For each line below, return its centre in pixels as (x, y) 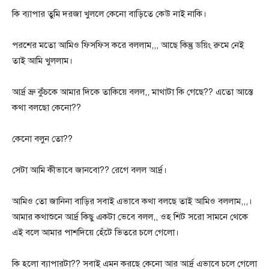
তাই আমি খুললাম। (42, 61)
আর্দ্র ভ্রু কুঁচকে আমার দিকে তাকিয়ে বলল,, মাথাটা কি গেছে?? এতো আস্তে (132, 92)
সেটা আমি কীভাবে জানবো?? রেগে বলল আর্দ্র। (89, 170)
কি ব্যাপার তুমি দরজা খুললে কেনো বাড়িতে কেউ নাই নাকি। (109, 14)
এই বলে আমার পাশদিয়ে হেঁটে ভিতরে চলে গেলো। (95, 233)
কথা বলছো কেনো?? (47, 108)
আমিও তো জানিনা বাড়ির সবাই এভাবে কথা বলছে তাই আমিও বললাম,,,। (132, 201)
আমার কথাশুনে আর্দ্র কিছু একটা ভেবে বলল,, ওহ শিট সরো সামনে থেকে (130, 217)
